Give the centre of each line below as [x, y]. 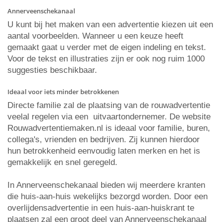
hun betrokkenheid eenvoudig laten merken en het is [104, 151]
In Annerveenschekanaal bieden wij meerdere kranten [106, 185]
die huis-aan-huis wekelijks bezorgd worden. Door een [108, 196]
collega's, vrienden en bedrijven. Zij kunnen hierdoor [104, 139]
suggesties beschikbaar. [52, 70]
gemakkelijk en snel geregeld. [62, 162]
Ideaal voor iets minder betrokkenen [63, 92]
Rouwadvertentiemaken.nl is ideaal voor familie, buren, [109, 128]
